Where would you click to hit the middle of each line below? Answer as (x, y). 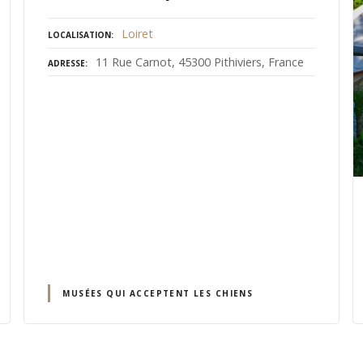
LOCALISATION (80, 34)
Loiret (138, 33)
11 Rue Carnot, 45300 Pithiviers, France (200, 62)
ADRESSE (67, 63)
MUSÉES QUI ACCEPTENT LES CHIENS (158, 293)
